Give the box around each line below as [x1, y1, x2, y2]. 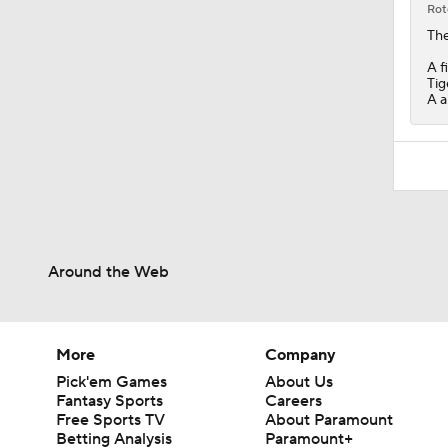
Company [265, 344, 337, 365]
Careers [265, 390, 323, 411]
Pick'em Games [56, 371, 167, 392]
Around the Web [48, 261, 169, 282]
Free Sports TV [56, 409, 165, 430]
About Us [265, 371, 334, 392]
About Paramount [265, 409, 394, 430]
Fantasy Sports [56, 390, 163, 411]
